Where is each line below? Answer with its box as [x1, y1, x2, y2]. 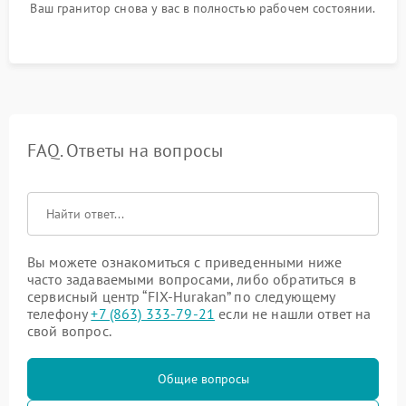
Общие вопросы [157, 370, 249, 387]
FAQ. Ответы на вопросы [27, 138, 224, 162]
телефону [27, 304, 92, 323]
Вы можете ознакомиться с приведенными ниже [27, 252, 343, 271]
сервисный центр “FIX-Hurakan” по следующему [27, 286, 335, 305]
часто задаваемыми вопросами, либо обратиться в [27, 269, 356, 288]
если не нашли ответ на [215, 304, 372, 323]
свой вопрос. [27, 321, 111, 340]
